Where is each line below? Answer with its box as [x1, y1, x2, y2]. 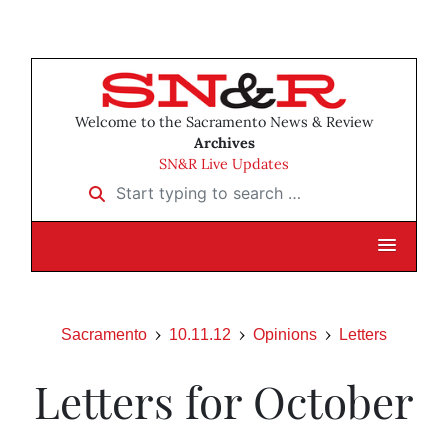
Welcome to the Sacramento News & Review [74, 113, 374, 132]
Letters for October [34, 371, 414, 431]
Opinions [253, 326, 317, 344]
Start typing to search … [76, 176, 261, 197]
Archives [193, 134, 255, 153]
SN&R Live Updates [159, 155, 289, 174]
